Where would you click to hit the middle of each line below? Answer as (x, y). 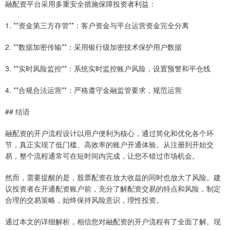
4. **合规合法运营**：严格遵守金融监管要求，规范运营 (93, 90)
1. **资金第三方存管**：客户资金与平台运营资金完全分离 (97, 25)
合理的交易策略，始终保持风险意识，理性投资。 (84, 200)
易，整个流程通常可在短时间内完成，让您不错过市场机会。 (102, 156)
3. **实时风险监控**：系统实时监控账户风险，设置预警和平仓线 (108, 69)
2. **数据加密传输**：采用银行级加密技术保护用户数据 (93, 47)
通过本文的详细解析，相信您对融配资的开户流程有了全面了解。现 (113, 222)
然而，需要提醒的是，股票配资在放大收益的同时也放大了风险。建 (113, 177)
